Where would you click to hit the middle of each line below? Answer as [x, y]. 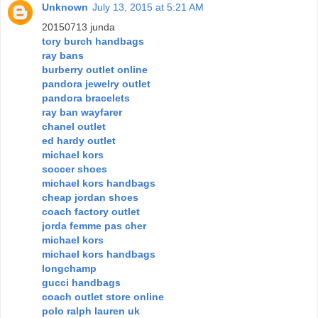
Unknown [65, 7]
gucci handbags [81, 283]
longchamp [69, 268]
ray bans [63, 55]
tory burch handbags [93, 41]
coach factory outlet [91, 212]
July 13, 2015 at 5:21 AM [148, 7]
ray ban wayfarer [82, 112]
